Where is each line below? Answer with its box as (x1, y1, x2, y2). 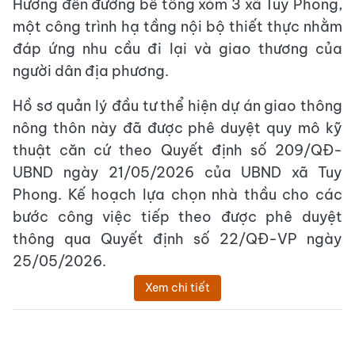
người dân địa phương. (13, 62, 169, 81)
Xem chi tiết (145, 281, 210, 296)
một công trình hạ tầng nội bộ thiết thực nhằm (13, 17, 342, 36)
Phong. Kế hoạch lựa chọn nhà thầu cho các (13, 185, 342, 204)
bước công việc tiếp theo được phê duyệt (13, 208, 342, 227)
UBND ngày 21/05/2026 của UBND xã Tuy (13, 163, 342, 182)
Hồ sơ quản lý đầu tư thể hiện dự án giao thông (13, 97, 342, 116)
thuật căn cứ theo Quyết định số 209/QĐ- (13, 141, 342, 160)
